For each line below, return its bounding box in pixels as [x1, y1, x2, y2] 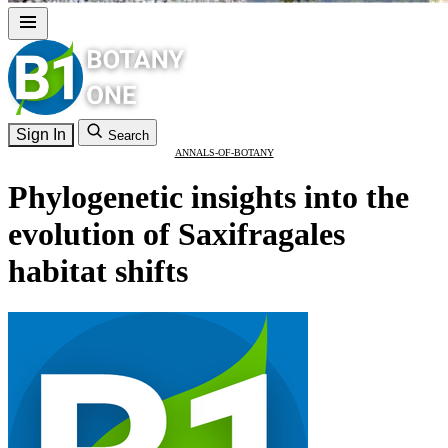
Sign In [16, 126, 66, 143]
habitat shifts [8, 253, 188, 290]
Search [108, 128, 149, 143]
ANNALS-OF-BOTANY [174, 147, 274, 158]
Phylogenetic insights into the [8, 179, 409, 216]
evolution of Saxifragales [8, 216, 345, 253]
